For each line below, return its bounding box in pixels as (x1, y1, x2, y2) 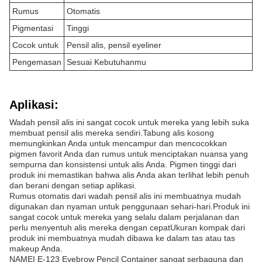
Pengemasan (12, 57, 61, 67)
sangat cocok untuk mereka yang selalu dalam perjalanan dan (9, 212, 239, 222)
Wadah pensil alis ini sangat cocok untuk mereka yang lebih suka (9, 118, 249, 127)
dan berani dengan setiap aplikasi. (9, 181, 136, 190)
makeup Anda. (9, 244, 63, 253)
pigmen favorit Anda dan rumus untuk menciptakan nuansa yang (9, 149, 248, 158)
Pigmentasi (12, 23, 53, 33)
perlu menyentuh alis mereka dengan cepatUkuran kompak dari (9, 223, 245, 232)
